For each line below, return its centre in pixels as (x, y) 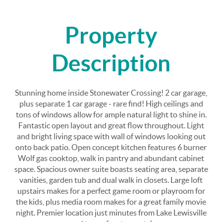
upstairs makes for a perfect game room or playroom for (111, 191)
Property (111, 35)
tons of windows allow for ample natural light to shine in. (111, 114)
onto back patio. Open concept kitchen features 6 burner (111, 147)
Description (111, 63)
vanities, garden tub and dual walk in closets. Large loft (111, 180)
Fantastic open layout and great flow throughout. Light (111, 125)
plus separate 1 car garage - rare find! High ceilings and (111, 103)
